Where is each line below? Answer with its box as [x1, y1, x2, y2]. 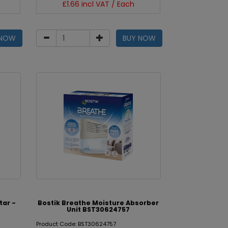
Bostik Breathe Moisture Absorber [38, 198, 159, 207]
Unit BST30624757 [67, 205, 130, 214]
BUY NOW [123, 33, 156, 43]
